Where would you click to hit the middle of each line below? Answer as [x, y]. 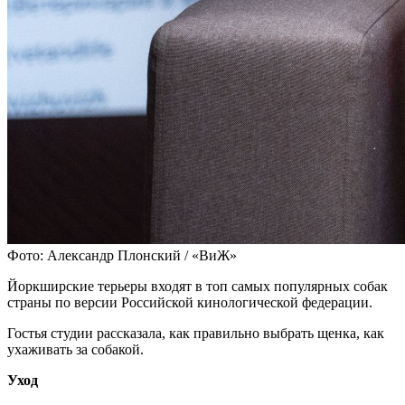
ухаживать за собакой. [75, 349]
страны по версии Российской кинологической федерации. [190, 302]
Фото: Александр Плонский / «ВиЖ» [122, 255]
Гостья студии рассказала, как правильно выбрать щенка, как [196, 333]
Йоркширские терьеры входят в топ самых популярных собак [198, 286]
